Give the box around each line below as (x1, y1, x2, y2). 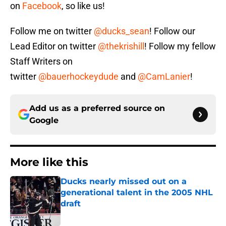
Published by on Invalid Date (60, 209, 148, 218)
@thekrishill (98, 41, 144, 52)
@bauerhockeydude (38, 71, 119, 82)
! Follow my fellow (144, 41, 216, 52)
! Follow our (149, 26, 195, 37)
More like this (10, 155, 88, 169)
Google (29, 116, 59, 126)
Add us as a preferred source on (29, 103, 165, 114)
